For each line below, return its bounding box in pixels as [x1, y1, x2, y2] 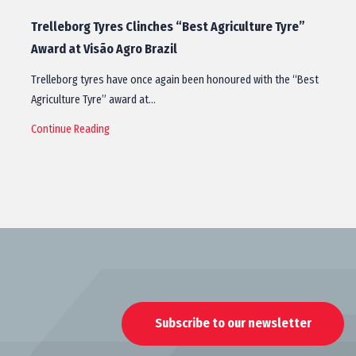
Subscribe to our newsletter [154, 315, 311, 331]
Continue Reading [31, 122, 110, 136]
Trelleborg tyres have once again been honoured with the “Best [31, 73, 319, 87]
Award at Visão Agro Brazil [31, 41, 177, 56]
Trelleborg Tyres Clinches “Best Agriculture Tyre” [31, 19, 305, 34]
